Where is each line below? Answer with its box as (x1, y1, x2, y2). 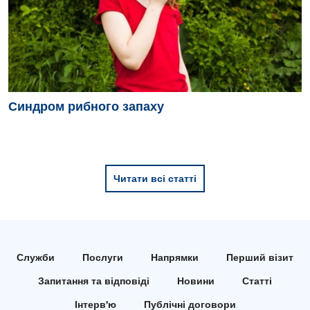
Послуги (82, 252, 123, 263)
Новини (177, 275, 215, 286)
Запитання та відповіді (38, 275, 149, 286)
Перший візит (226, 252, 293, 263)
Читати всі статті (113, 173, 197, 184)
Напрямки (151, 252, 199, 263)
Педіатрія (17, 12, 67, 24)
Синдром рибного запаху (8, 100, 164, 114)
